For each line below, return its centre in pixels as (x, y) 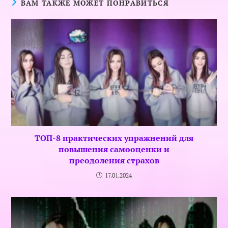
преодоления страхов (114, 161)
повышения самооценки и (114, 149)
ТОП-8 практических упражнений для (114, 138)
